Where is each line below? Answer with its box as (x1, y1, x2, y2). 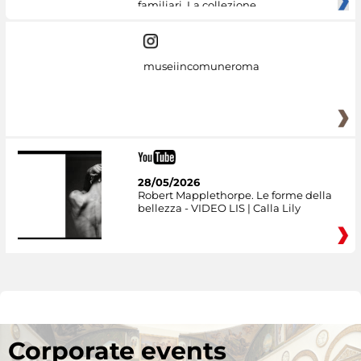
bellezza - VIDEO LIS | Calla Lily (137, 201, 301, 214)
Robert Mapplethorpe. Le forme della (137, 188, 332, 201)
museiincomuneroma (143, 59, 259, 73)
